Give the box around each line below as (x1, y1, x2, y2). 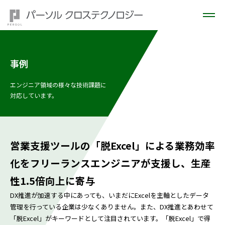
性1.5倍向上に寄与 (10, 173, 95, 188)
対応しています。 (10, 91, 58, 99)
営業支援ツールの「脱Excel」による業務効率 (10, 138, 215, 153)
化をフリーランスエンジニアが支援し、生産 (10, 156, 211, 170)
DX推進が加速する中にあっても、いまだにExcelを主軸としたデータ (10, 190, 209, 200)
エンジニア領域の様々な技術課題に (10, 80, 106, 89)
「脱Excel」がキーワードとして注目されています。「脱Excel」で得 (10, 213, 210, 223)
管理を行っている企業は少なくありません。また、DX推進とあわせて (10, 202, 213, 211)
